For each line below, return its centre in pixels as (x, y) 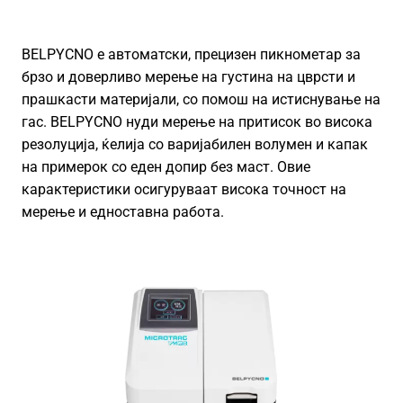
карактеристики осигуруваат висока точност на (184, 189)
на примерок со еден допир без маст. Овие (166, 167)
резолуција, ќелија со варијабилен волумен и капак (195, 144)
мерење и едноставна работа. (123, 212)
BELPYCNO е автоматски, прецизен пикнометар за (191, 54)
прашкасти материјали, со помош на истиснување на (201, 99)
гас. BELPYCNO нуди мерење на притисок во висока (197, 122)
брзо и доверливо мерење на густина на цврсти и (188, 77)
